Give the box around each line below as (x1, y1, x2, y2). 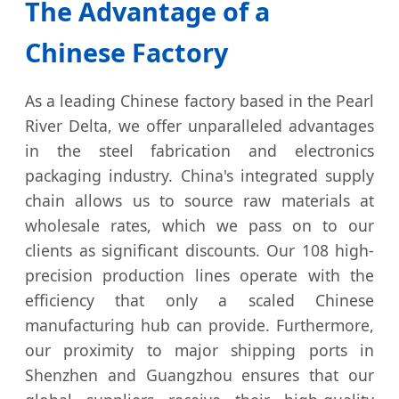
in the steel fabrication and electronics (25, 140, 374, 162)
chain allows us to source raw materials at (25, 190, 374, 212)
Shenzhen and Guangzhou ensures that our (25, 364, 374, 387)
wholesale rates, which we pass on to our (25, 215, 374, 237)
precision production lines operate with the (25, 265, 374, 287)
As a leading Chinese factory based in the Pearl (25, 90, 374, 112)
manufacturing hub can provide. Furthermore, (25, 314, 374, 337)
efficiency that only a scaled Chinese (25, 289, 374, 312)
